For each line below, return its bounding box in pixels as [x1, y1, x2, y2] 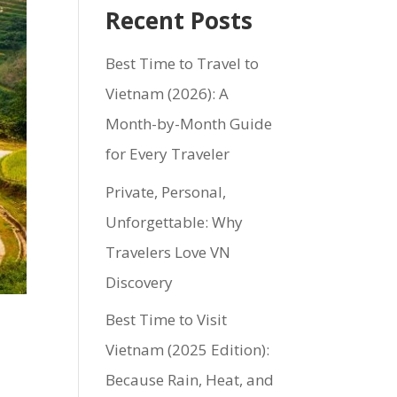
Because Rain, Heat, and [105, 370, 275, 390]
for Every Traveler [105, 144, 230, 164]
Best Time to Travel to [105, 53, 260, 74]
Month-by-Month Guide [105, 113, 273, 134]
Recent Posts [105, 4, 253, 36]
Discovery [105, 271, 174, 292]
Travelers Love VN [105, 241, 231, 262]
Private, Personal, [105, 181, 227, 202]
